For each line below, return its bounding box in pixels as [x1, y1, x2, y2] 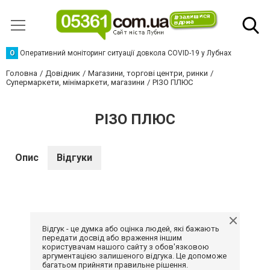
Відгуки [57, 152, 92, 164]
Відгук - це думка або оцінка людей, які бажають [42, 224, 219, 234]
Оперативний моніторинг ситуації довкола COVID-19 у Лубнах [20, 49, 231, 58]
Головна [6, 69, 37, 78]
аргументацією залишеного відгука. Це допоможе [42, 251, 227, 261]
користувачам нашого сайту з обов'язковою [42, 242, 209, 252]
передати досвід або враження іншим [42, 233, 182, 243]
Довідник [45, 69, 80, 78]
